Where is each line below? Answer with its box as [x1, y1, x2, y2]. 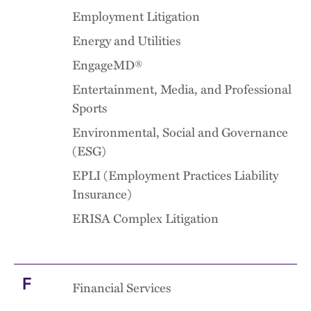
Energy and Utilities [72, 31, 180, 49]
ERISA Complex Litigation [72, 209, 219, 227]
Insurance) [72, 185, 132, 203]
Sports [72, 99, 107, 117]
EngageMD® [72, 56, 142, 74]
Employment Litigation [72, 7, 200, 25]
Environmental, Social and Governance [72, 123, 288, 141]
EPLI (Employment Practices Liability [72, 166, 278, 184]
